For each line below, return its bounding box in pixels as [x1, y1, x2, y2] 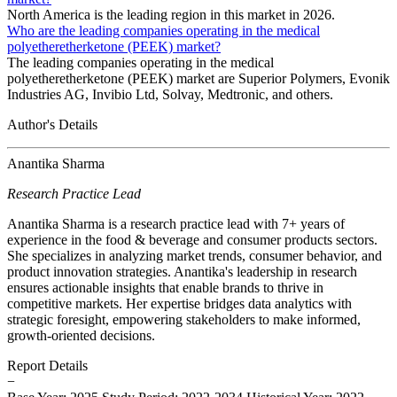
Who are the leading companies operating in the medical [7, 22, 320, 38]
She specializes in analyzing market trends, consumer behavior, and [7, 247, 382, 263]
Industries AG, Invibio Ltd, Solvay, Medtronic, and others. [7, 86, 333, 102]
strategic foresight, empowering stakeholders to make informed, [7, 311, 361, 327]
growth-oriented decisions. [7, 327, 155, 343]
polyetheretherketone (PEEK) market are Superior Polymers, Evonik [7, 70, 390, 86]
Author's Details [7, 116, 97, 132]
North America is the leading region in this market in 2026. [7, 6, 335, 22]
